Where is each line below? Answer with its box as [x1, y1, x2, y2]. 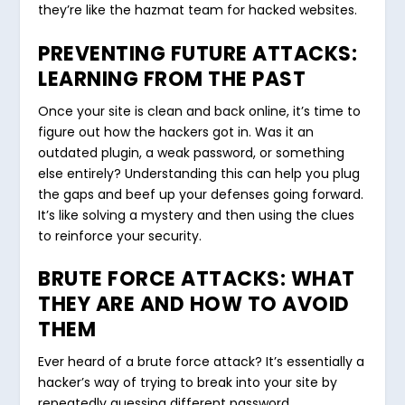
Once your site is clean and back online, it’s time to [38, 101, 362, 120]
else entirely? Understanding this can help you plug [38, 164, 361, 183]
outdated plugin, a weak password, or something [38, 143, 345, 162]
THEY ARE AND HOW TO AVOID [38, 290, 350, 319]
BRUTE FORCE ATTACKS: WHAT [38, 265, 355, 294]
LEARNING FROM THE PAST [38, 64, 306, 93]
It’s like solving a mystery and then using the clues [38, 205, 355, 224]
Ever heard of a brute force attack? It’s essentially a [38, 353, 365, 372]
